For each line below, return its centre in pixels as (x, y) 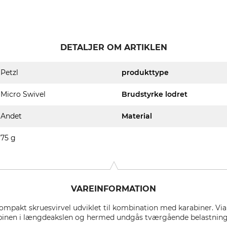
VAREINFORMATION (113, 189)
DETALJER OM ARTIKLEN (113, 47)
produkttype (145, 72)
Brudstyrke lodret (155, 94)
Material (137, 116)
